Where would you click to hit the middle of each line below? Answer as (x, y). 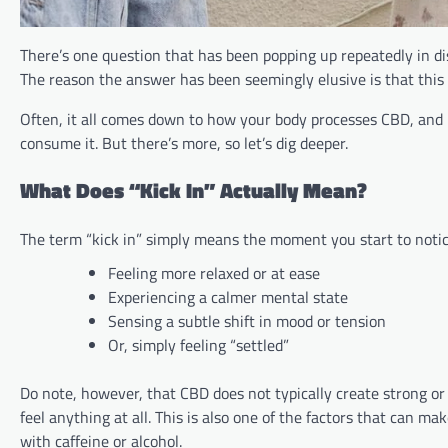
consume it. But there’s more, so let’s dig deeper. (184, 142)
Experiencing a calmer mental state (228, 297)
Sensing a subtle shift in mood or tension (247, 321)
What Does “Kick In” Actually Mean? (193, 190)
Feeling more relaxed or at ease (214, 273)
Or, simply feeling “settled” (198, 345)
